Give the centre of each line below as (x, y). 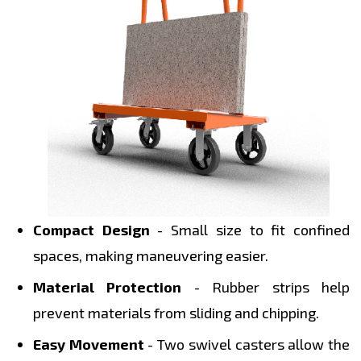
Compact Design (91, 230)
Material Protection (108, 287)
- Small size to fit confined (250, 230)
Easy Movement (89, 344)
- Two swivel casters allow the (247, 344)
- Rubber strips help (266, 287)
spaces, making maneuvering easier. (151, 256)
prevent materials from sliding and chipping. (176, 313)
